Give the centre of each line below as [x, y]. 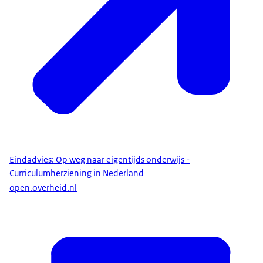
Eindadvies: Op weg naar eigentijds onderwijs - [100, 160]
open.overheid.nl [43, 188]
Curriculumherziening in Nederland [77, 173]
